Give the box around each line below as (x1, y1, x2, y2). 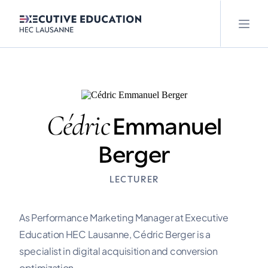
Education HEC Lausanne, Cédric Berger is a (19, 228, 211, 240)
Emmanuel (112, 111, 222, 139)
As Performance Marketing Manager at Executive (19, 211, 229, 224)
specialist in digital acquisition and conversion (19, 245, 218, 257)
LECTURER (109, 173, 159, 184)
